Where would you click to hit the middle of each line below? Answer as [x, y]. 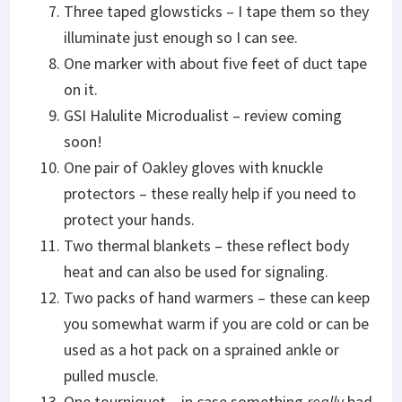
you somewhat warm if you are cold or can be [216, 323]
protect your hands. [129, 219]
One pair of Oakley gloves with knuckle [193, 167]
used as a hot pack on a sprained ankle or [201, 349]
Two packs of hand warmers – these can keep [217, 297]
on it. [81, 89]
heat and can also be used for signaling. [196, 271]
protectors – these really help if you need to [210, 193]
